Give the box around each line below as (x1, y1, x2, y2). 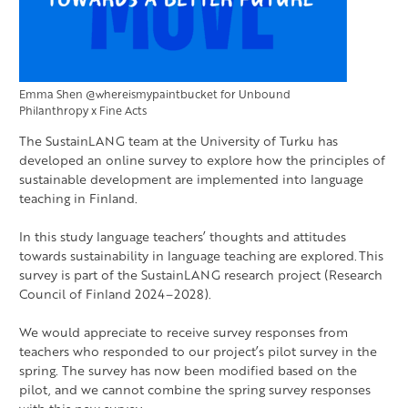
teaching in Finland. (19, 189, 138, 209)
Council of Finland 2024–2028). (19, 284, 211, 304)
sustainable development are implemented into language (19, 169, 363, 189)
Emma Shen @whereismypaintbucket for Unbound (19, 86, 291, 103)
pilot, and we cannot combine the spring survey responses (19, 380, 371, 400)
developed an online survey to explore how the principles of (19, 150, 385, 170)
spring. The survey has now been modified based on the (19, 361, 357, 381)
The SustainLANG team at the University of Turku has (19, 131, 338, 151)
